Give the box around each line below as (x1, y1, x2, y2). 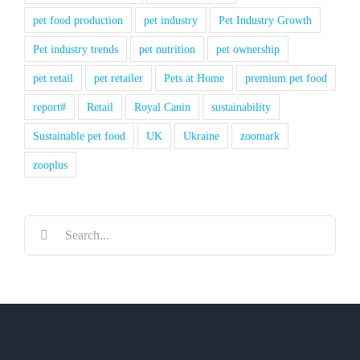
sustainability (211, 100, 271, 114)
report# (33, 100, 66, 114)
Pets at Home (164, 72, 224, 85)
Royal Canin (134, 100, 190, 114)
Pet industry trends (33, 43, 118, 56)
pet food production (33, 14, 123, 27)
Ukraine (183, 129, 219, 143)
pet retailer (94, 72, 143, 85)
